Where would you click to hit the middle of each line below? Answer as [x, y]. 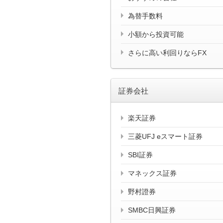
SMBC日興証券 [152, 210]
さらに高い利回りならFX [167, 53]
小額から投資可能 [156, 34]
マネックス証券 [152, 173]
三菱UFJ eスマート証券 [165, 137]
